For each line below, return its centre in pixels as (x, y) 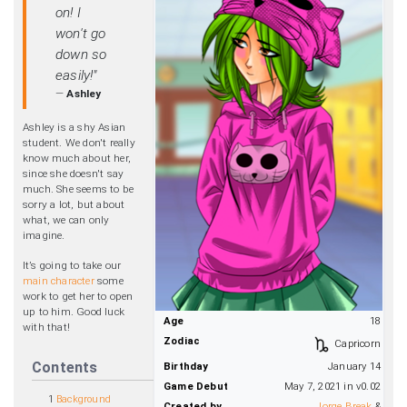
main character (59, 281)
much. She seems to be (79, 189)
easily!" (76, 76)
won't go (81, 34)
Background (84, 399)
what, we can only (66, 220)
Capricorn (356, 344)
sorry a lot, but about (74, 205)
